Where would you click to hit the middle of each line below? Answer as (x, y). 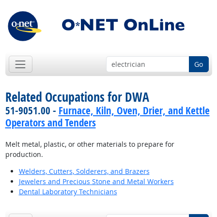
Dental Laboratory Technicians (68, 192)
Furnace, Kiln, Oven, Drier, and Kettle (134, 111)
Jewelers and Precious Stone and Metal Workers (96, 182)
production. (24, 155)
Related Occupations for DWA (77, 97)
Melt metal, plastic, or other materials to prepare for (90, 144)
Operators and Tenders (50, 123)
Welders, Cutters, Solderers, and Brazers (84, 171)
